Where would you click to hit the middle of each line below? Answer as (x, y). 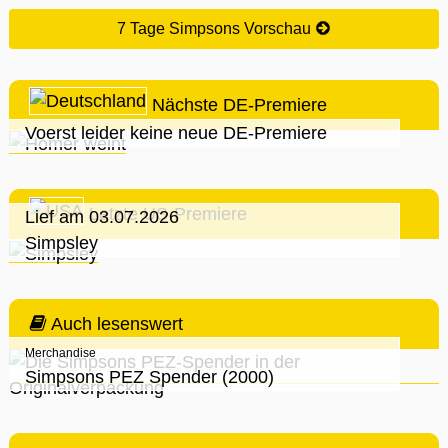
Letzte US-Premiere (165, 214)
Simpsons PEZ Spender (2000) (149, 376)
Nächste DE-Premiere (237, 105)
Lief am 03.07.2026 (102, 216)
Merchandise (60, 352)
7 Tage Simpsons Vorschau (216, 29)
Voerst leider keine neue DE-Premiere (176, 133)
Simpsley (61, 242)
